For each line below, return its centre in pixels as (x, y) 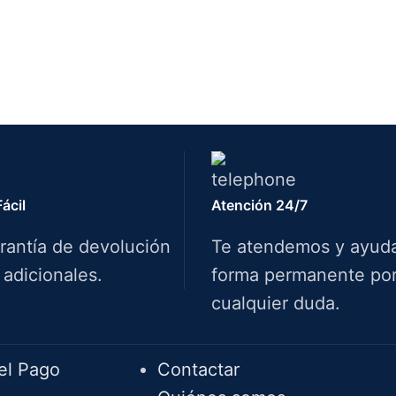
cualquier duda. (276, 303)
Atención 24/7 (259, 205)
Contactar (198, 369)
